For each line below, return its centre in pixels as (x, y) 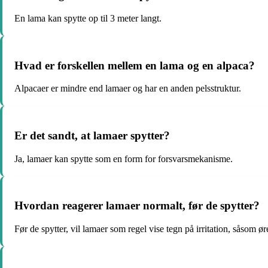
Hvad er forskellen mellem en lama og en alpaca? (135, 65)
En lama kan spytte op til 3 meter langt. (88, 18)
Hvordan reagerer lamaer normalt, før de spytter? (137, 206)
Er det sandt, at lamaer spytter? (92, 135)
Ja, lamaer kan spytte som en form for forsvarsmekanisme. (124, 159)
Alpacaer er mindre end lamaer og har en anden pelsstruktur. (128, 89)
